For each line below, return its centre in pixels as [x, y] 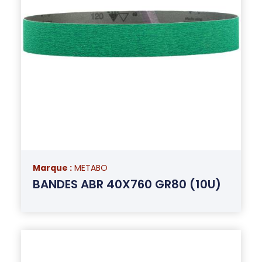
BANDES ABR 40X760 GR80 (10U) [127, 184]
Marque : [52, 168]
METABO [91, 168]
